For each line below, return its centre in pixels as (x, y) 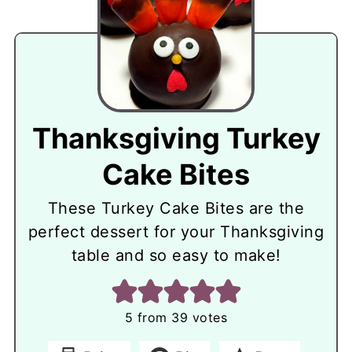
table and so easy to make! (176, 256)
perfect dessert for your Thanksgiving (176, 232)
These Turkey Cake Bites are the (176, 209)
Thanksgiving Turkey (176, 139)
